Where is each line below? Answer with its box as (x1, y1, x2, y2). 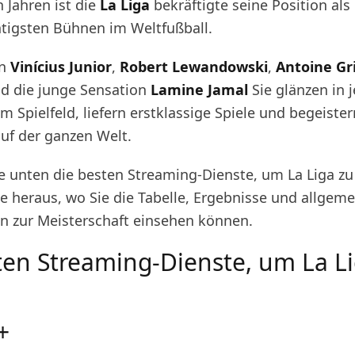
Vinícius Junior (10, 57, 112, 76)
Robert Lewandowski (120, 57, 268, 76)
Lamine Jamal (151, 80, 248, 99)
